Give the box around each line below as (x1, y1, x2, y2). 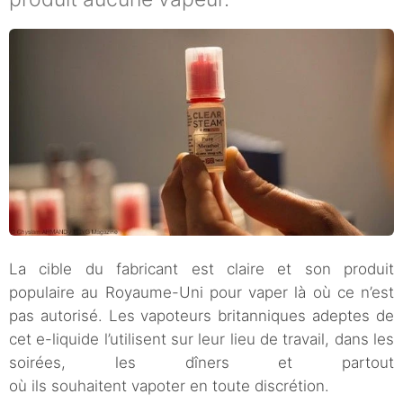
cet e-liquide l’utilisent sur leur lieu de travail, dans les (9, 330, 394, 349)
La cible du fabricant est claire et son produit (9, 260, 394, 279)
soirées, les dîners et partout (9, 354, 394, 372)
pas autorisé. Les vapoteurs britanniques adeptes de (9, 307, 394, 326)
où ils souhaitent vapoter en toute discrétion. (9, 377, 329, 396)
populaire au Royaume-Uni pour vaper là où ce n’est (9, 283, 394, 302)
